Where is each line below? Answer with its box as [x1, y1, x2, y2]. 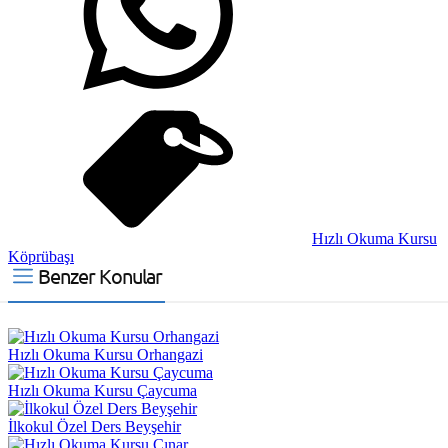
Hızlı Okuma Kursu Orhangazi [8, 346, 203, 364]
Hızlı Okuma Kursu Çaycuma [8, 382, 197, 400]
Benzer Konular [38, 263, 162, 289]
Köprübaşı [8, 248, 74, 266]
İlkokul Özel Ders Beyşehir [8, 418, 181, 436]
